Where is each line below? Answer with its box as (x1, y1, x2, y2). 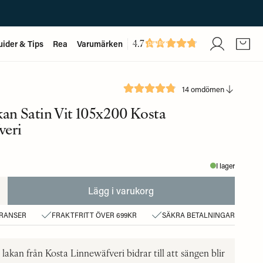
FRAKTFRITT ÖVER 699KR (51, 210, 137, 220)
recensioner (126, 48, 158, 56)
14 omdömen (182, 84, 224, 94)
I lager (216, 161, 235, 170)
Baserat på (126, 39, 155, 47)
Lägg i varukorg (88, 184, 154, 197)
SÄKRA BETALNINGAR (162, 210, 235, 220)
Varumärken (77, 38, 123, 49)
